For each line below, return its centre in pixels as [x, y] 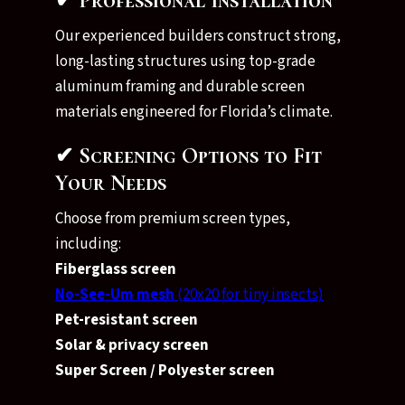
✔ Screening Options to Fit [188, 156]
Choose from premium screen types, [172, 219]
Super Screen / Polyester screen [165, 371]
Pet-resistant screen [126, 320]
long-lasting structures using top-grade [185, 61]
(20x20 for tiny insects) [249, 295]
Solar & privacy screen [132, 345]
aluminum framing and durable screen [179, 87]
